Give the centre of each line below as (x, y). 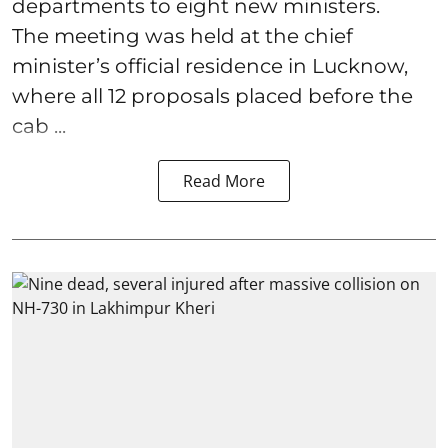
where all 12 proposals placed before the (212, 95)
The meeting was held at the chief (182, 35)
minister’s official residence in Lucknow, (210, 65)
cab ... (39, 125)
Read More (224, 180)
